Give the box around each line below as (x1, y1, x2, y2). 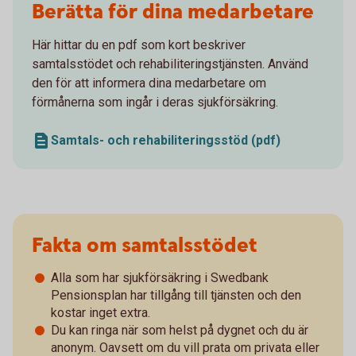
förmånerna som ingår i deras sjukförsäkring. (32, 94, 278, 110)
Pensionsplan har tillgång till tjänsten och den (51, 287, 301, 303)
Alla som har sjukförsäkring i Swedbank (51, 269, 269, 285)
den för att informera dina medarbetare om (32, 75, 266, 91)
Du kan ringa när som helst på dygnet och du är (51, 322, 308, 338)
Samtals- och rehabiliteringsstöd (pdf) (51, 132, 281, 148)
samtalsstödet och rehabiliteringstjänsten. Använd (32, 56, 308, 72)
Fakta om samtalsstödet (32, 231, 257, 260)
